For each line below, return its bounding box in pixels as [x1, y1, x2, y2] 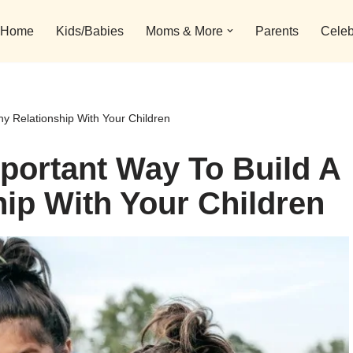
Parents [255, 24, 299, 39]
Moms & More [146, 24, 223, 39]
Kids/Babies [56, 24, 124, 39]
